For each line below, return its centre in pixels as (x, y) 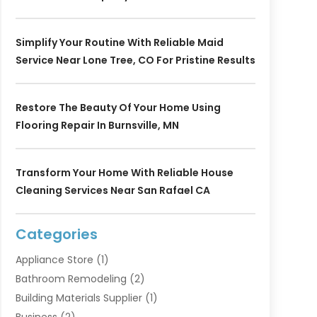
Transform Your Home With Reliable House (124, 172)
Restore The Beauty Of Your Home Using (118, 107)
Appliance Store (54, 259)
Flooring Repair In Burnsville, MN (97, 125)
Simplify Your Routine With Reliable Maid (119, 42)
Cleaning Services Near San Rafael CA (113, 190)
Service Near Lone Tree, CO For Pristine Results (135, 60)
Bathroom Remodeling (71, 278)
